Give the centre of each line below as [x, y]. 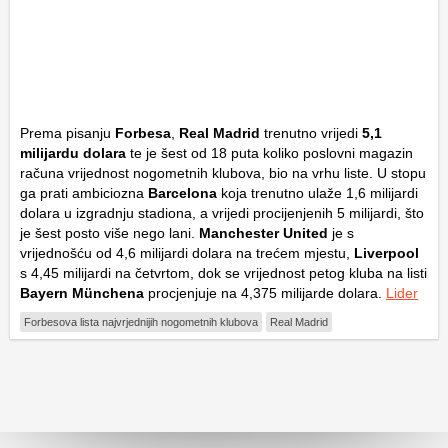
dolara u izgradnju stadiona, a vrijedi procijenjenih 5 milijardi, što [222, 213]
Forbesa [143, 133]
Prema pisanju [67, 133]
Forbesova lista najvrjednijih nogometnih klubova [141, 322]
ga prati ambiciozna [84, 193]
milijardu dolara [73, 153]
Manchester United [263, 233]
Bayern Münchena [82, 293]
